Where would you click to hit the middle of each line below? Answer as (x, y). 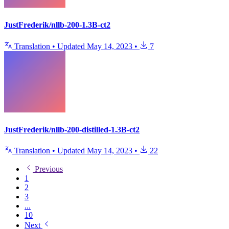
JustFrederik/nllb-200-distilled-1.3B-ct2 (72, 129)
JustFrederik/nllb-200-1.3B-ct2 (57, 25)
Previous (48, 169)
